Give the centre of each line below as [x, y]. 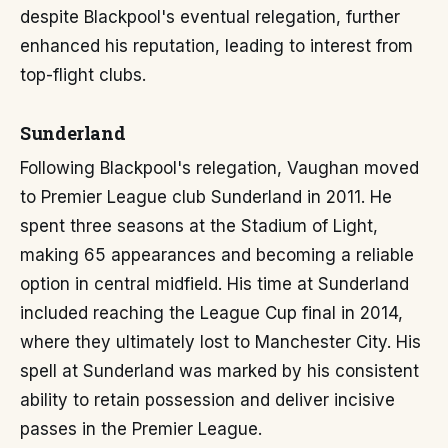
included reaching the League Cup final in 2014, [211, 313]
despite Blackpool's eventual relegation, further [210, 17]
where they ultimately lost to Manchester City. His [220, 342]
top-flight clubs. [83, 75]
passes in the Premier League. [141, 429]
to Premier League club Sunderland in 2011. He [206, 197]
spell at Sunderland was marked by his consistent [219, 371]
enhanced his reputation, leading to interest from [216, 46]
